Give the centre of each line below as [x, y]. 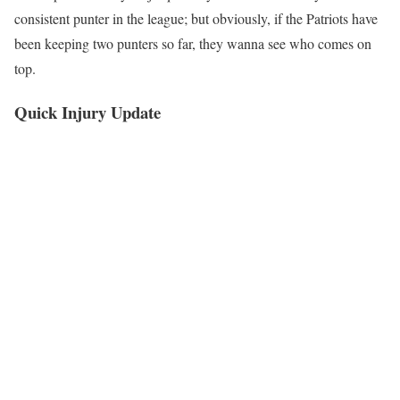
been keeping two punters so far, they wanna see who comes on [193, 44]
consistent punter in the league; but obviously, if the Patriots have [196, 19]
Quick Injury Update [87, 112]
